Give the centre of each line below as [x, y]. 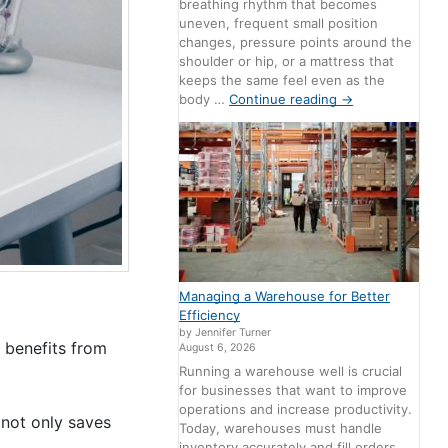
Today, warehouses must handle [281, 427]
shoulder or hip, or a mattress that [287, 61]
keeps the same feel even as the [282, 80]
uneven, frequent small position [279, 23]
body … [204, 99]
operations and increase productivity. [296, 408]
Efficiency [210, 315]
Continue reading [285, 99]
